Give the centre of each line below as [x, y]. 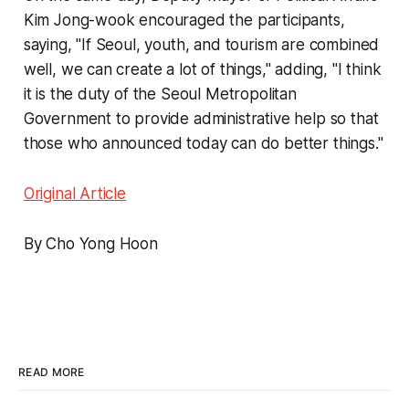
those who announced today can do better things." [203, 143]
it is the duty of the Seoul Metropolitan [160, 94]
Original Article [74, 193]
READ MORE [52, 372]
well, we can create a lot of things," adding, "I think [202, 69]
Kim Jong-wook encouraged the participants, [184, 20]
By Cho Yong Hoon [90, 243]
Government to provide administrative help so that [201, 118]
